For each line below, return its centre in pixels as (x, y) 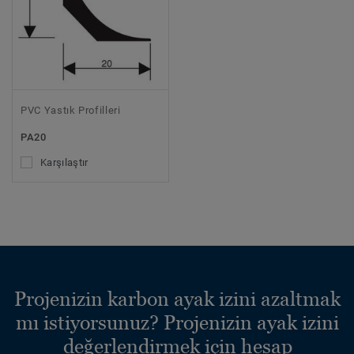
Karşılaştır (64, 163)
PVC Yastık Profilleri (71, 111)
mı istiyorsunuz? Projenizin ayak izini (177, 322)
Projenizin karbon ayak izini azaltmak (177, 298)
